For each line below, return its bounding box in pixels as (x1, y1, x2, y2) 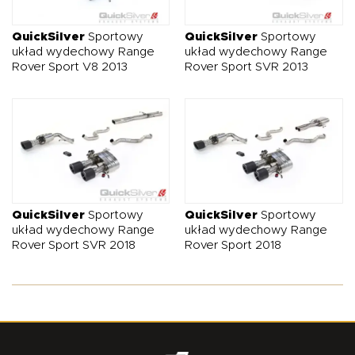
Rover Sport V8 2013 (12, 60, 128, 73)
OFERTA (90, 3, 130, 13)
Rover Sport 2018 (185, 239, 282, 251)
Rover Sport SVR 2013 (185, 60, 309, 73)
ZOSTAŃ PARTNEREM (229, 3, 332, 13)
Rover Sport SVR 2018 (12, 239, 136, 251)
